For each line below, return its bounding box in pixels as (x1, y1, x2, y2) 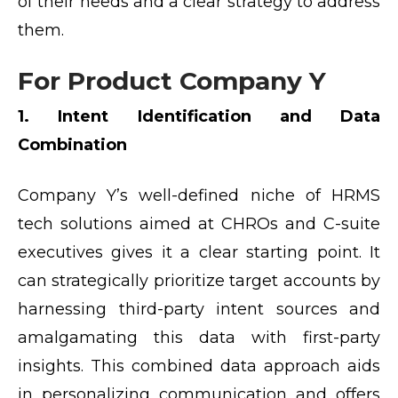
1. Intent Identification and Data (18, 107, 380, 127)
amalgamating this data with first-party (18, 328, 380, 348)
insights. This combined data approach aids (18, 356, 380, 377)
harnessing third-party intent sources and (18, 299, 380, 320)
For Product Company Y (18, 66, 326, 97)
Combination (18, 135, 127, 155)
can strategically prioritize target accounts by (18, 271, 380, 291)
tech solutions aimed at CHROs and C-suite (18, 214, 380, 235)
